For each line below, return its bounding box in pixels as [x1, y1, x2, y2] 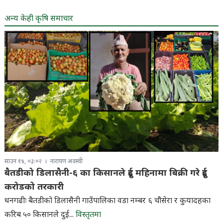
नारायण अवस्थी [50, 157, 83, 166]
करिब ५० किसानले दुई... [4, 210, 76, 221]
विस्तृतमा [75, 210, 101, 221]
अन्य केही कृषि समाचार [4, 14, 73, 25]
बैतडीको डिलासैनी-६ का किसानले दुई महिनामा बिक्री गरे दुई [4, 167, 207, 179]
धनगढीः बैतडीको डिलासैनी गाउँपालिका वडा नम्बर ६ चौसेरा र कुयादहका [4, 196, 211, 207]
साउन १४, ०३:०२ [4, 157, 42, 166]
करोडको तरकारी [4, 181, 64, 193]
